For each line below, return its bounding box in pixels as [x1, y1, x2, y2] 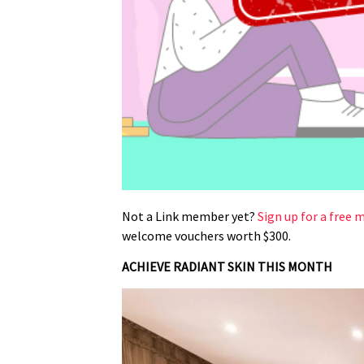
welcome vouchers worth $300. [122, 227, 291, 244]
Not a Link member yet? [122, 207, 258, 224]
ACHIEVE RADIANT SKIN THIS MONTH [122, 258, 332, 275]
